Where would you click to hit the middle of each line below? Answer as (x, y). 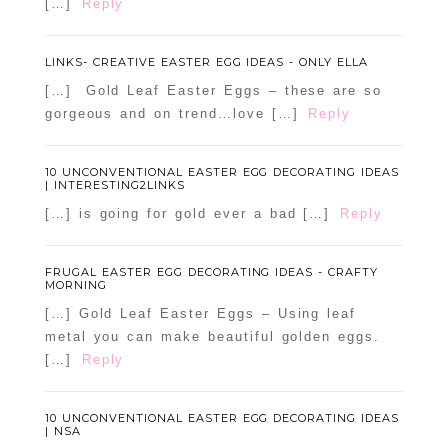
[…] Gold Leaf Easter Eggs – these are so (213, 91)
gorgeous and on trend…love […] (171, 114)
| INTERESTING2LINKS (114, 185)
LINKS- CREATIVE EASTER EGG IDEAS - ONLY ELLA (206, 62)
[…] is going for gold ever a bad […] (187, 214)
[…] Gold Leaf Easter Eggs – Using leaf (200, 314)
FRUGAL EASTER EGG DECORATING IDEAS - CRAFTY (211, 272)
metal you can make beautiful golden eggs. (212, 337)
